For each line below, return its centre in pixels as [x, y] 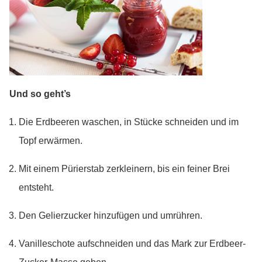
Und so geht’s [40, 94]
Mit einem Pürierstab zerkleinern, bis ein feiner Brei [124, 169]
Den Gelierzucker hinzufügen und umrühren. [111, 216]
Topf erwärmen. [51, 141]
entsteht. [36, 187]
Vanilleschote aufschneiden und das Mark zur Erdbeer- [132, 244]
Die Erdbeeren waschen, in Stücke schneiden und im [129, 122]
